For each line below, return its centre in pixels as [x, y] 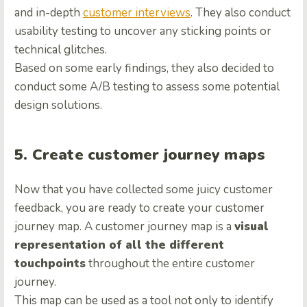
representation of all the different [119, 245]
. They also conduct [241, 12]
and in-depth [49, 12]
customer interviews [137, 12]
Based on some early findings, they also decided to [144, 68]
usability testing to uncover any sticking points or [143, 31]
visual [251, 226]
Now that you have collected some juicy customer [144, 189]
